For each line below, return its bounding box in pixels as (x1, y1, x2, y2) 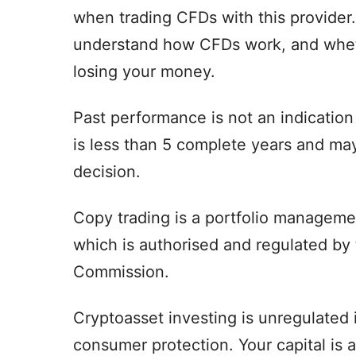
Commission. (73, 261, 169, 281)
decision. (73, 161, 141, 181)
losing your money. (73, 61, 215, 81)
